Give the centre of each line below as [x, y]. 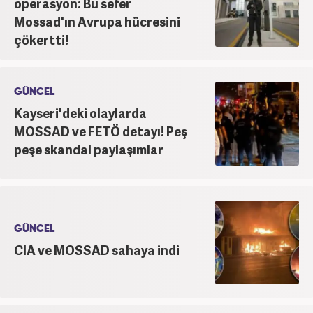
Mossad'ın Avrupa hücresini [97, 21]
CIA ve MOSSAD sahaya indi [97, 249]
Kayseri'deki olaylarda [80, 112]
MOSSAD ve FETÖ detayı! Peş [101, 131]
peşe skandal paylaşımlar [89, 149]
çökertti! [41, 39]
